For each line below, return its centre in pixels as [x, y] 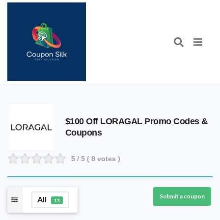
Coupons [83, 132]
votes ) [108, 158]
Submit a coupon [182, 196]
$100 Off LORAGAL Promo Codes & [136, 121]
